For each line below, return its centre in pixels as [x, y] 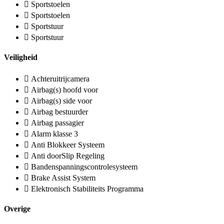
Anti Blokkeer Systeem [68, 144]
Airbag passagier [57, 122]
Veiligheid [21, 57]
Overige [17, 208]
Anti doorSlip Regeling [68, 155]
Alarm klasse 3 [54, 133]
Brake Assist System [63, 177]
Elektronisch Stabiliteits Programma [87, 188]
